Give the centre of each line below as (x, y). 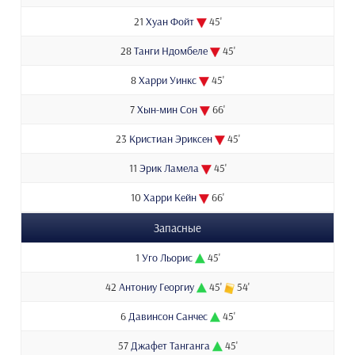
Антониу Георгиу (157, 287)
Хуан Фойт (170, 22)
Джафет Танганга (170, 346)
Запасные (177, 228)
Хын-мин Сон (167, 110)
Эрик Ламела (169, 168)
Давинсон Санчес (168, 317)
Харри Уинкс (168, 80)
